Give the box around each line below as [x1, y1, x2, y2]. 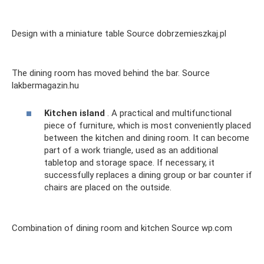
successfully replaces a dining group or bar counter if [44, 169, 252, 180]
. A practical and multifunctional [105, 107, 232, 118]
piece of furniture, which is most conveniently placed [44, 120, 251, 131]
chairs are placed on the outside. [44, 181, 171, 193]
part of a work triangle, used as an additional [44, 144, 218, 156]
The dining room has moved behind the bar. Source [12, 68, 210, 79]
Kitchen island [44, 107, 105, 118]
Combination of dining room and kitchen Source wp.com [12, 222, 232, 233]
